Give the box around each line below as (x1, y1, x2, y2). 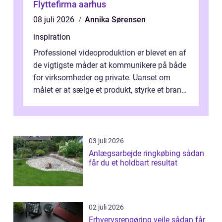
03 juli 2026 (89, 137, 124, 145)
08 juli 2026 (33, 15, 76, 25)
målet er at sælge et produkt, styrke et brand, (33, 85, 187, 95)
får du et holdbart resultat (89, 158, 177, 168)
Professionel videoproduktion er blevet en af (33, 48, 186, 58)
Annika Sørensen (85, 15, 146, 25)
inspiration (33, 32, 70, 42)
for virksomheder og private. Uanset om (33, 73, 170, 83)
